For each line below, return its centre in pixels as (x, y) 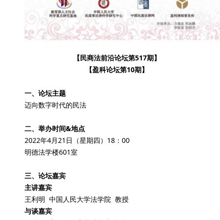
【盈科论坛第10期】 (117, 69)
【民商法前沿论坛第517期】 (117, 57)
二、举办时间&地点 (55, 128)
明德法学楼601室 (51, 152)
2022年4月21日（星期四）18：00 (77, 140)
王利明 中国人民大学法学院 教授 (77, 199)
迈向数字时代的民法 (56, 105)
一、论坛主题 (45, 93)
